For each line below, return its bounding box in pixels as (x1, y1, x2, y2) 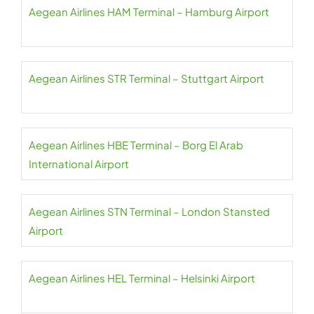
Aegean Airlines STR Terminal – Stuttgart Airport (29, 71, 264, 85)
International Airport (29, 157, 129, 170)
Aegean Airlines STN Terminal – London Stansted (29, 205, 270, 218)
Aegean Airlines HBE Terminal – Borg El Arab (29, 138, 243, 151)
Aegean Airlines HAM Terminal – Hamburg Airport (29, 5, 269, 18)
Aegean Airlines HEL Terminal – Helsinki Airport (29, 271, 255, 285)
